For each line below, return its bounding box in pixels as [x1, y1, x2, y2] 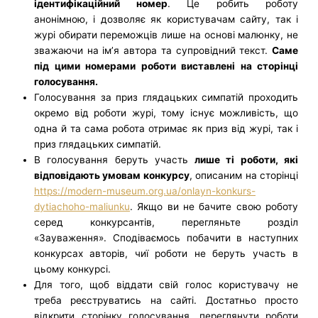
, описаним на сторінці [189, 169, 299, 181]
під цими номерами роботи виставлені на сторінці [34, 60, 298, 72]
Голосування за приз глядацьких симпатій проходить [34, 91, 298, 103]
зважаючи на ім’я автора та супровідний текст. [34, 44, 272, 56]
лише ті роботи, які [194, 153, 299, 165]
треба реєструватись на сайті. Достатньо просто [34, 294, 298, 306]
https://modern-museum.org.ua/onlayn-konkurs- [34, 185, 256, 197]
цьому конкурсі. [34, 263, 111, 275]
